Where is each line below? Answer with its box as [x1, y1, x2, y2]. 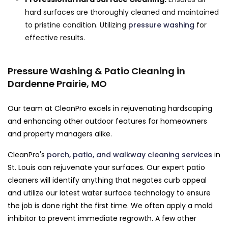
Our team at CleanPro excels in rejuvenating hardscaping [8, 103, 212, 114]
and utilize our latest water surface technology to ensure [8, 188, 211, 198]
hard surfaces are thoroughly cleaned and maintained [25, 7, 219, 18]
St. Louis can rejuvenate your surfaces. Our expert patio [8, 162, 205, 173]
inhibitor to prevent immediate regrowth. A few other [8, 213, 196, 224]
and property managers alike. [8, 129, 112, 139]
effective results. [25, 33, 85, 43]
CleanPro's [8, 150, 47, 160]
